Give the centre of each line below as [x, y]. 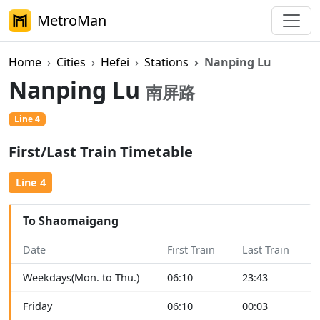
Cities [71, 62]
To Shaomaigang [71, 220]
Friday [37, 306]
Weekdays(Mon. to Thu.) [81, 278]
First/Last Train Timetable [101, 152]
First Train [191, 250]
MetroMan [72, 20]
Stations [166, 62]
